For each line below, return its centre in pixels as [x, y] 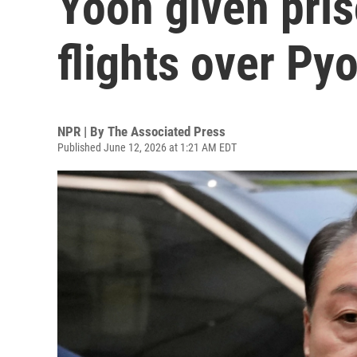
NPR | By [82, 131]
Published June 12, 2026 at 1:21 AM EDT [147, 147]
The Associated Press [167, 131]
